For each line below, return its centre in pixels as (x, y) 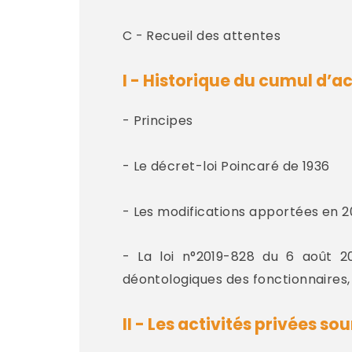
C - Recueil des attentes (202, 36)
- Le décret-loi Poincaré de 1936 (226, 167)
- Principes (158, 121)
